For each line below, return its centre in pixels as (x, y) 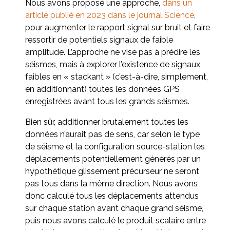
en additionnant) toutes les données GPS (102, 89)
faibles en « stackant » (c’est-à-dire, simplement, (117, 76)
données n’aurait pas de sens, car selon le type (112, 134)
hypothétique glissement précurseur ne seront (112, 171)
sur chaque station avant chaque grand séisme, (114, 208)
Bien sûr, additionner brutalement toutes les (107, 122)
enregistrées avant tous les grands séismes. (107, 101)
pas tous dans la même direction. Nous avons (111, 183)
